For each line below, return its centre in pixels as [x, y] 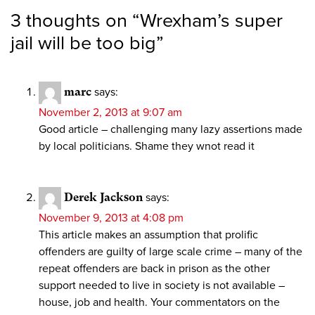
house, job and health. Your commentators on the [159, 303]
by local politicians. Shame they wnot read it [147, 147]
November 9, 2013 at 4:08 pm [111, 218]
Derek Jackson [103, 198]
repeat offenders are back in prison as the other [154, 269]
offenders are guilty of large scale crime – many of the [171, 252]
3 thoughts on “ [75, 21]
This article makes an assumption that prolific [148, 235]
